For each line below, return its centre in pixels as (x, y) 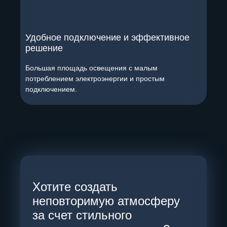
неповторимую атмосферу (106, 201)
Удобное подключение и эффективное (107, 38)
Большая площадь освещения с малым (91, 68)
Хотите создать (75, 187)
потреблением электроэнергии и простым (95, 79)
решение (44, 48)
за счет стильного (82, 215)
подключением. (51, 89)
